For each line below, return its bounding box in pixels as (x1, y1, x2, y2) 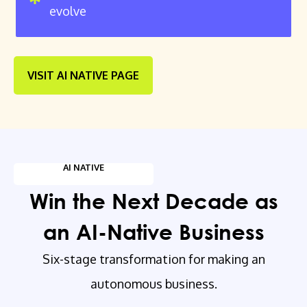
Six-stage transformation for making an (42, 251, 265, 267)
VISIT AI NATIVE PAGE (27, 69, 139, 83)
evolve (49, 3, 86, 19)
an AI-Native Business (42, 219, 265, 245)
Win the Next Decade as (29, 188, 278, 214)
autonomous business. (90, 276, 217, 292)
